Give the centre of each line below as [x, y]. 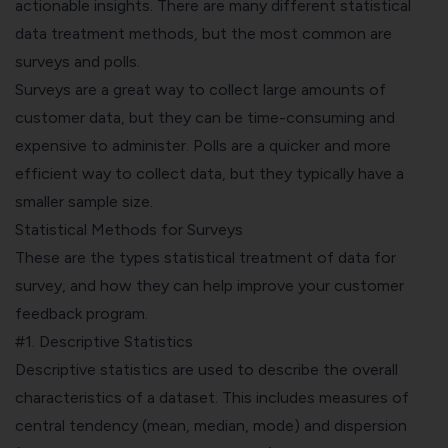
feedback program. [81, 313]
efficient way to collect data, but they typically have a [209, 173]
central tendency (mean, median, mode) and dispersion [211, 425]
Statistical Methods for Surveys [129, 229]
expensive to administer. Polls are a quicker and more [203, 145]
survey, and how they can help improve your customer [209, 285]
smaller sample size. [84, 201]
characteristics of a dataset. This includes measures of [212, 397]
